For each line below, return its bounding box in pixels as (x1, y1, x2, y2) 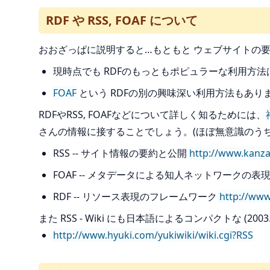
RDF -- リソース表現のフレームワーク (53, 190, 219, 203)
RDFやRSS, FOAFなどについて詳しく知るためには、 (39, 108, 266, 121)
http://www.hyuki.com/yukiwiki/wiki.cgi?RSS (53, 228, 253, 242)
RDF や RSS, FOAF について (46, 12, 198, 28)
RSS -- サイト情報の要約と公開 (53, 146, 189, 160)
